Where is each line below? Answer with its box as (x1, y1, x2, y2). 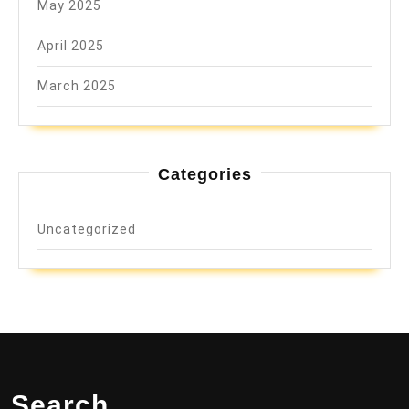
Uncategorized (37, 221, 136, 236)
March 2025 (37, 78, 116, 93)
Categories (157, 164, 252, 184)
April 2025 (37, 37, 104, 53)
